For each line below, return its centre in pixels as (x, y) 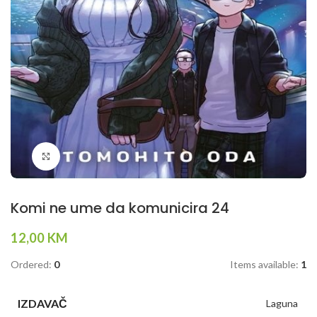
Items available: (264, 265)
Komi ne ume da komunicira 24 (120, 208)
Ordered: (31, 265)
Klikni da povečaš (98, 157)
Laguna (282, 304)
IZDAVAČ (42, 304)
